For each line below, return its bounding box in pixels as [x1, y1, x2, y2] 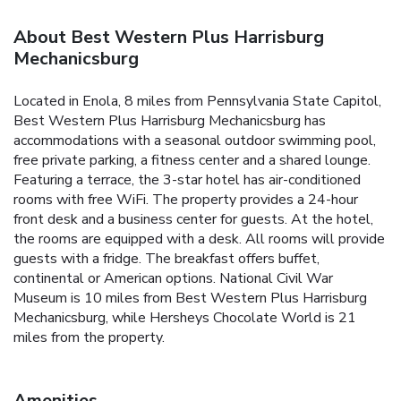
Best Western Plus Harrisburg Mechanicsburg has [13, 111, 326, 132]
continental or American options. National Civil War [13, 269, 333, 289]
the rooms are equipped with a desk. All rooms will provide [13, 229, 385, 250]
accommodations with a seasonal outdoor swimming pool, [13, 131, 376, 151]
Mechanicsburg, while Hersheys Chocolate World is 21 [13, 308, 356, 328]
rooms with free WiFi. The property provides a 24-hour [13, 190, 358, 210]
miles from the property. [13, 328, 165, 348]
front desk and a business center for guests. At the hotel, [13, 209, 373, 230]
